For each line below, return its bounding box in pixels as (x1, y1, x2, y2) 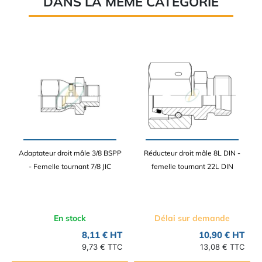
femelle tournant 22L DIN (151, 162, 233, 171)
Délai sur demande (154, 213, 230, 223)
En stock (54, 213, 86, 223)
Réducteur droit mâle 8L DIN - (144, 149, 240, 157)
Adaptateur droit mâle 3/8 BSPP (18, 149, 122, 157)
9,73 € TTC (82, 242, 122, 251)
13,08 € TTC (200, 242, 244, 251)
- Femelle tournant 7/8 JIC (29, 162, 111, 171)
